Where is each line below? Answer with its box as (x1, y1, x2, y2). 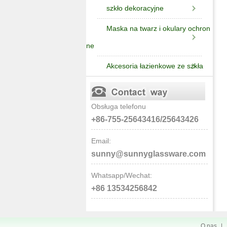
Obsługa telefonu (91, 102, 146, 110)
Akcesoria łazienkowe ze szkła (106, 62, 203, 70)
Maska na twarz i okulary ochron (106, 24, 210, 32)
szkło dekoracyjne (106, 4, 164, 12)
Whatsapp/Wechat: (91, 171, 152, 179)
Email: (91, 137, 111, 145)
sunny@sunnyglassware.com (91, 149, 206, 158)
